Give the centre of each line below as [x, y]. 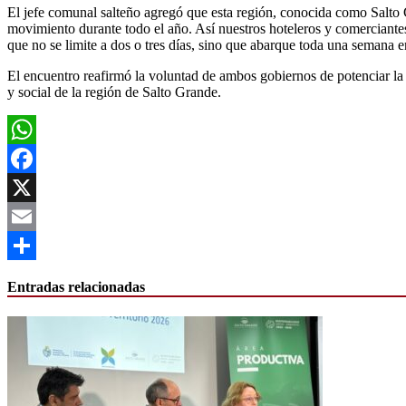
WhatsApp [38, 158]
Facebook [35, 187]
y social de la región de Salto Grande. [114, 92]
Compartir [36, 274]
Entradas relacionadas [76, 287]
